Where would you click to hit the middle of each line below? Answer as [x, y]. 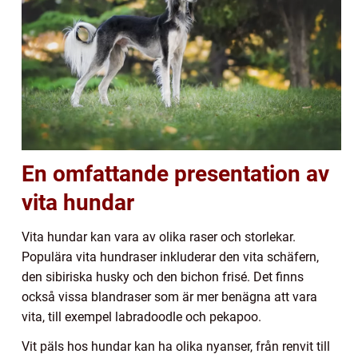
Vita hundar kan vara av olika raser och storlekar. [159, 237]
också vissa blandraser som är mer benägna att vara [169, 297]
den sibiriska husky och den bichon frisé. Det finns [163, 277]
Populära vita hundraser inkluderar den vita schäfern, [170, 257]
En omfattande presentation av [175, 174]
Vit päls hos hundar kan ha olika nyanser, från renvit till [176, 347]
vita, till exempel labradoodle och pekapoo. [141, 317]
